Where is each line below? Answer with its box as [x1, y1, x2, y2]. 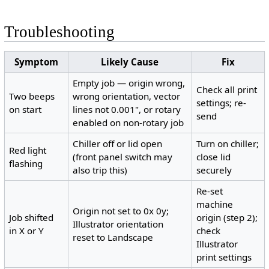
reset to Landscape [73, 231, 154, 244]
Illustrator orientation [73, 218, 164, 231]
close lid [196, 151, 231, 163]
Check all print [196, 83, 258, 96]
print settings [196, 251, 252, 264]
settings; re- [196, 97, 247, 109]
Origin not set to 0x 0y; [73, 205, 169, 217]
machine [196, 198, 234, 211]
